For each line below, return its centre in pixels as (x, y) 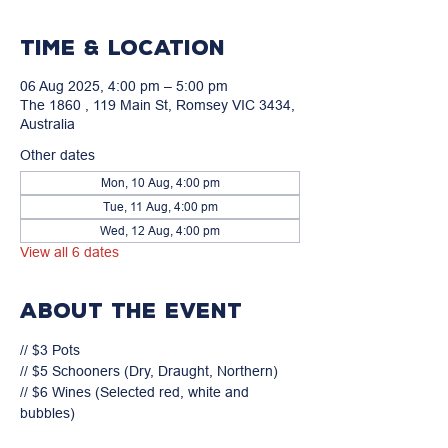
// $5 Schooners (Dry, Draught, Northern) (149, 371)
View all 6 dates (69, 252)
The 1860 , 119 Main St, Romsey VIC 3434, (157, 105)
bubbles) (47, 413)
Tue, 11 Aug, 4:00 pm (160, 206)
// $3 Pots (50, 350)
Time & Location (122, 48)
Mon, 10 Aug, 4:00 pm (160, 182)
